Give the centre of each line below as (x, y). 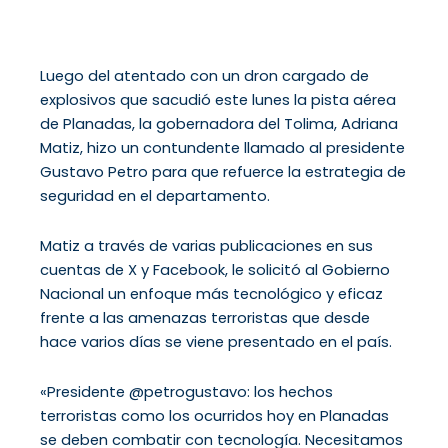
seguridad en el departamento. (155, 196)
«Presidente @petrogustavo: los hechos (186, 391)
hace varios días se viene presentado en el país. (216, 341)
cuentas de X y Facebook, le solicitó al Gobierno (215, 269)
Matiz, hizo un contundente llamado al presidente (222, 148)
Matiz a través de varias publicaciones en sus (206, 245)
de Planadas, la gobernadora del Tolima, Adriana (219, 124)
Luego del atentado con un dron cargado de (204, 76)
